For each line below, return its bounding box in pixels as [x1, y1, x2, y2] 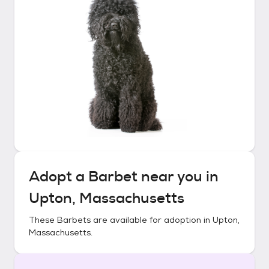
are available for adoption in [91, 214, 213, 225]
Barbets [57, 214, 91, 225]
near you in [138, 167, 219, 186]
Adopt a [29, 167, 88, 186]
